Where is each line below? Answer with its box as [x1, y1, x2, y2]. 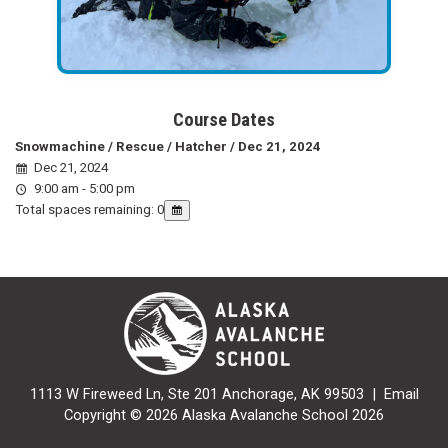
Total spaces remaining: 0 [15, 201, 164, 217]
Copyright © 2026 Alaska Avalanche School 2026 [64, 406, 384, 425]
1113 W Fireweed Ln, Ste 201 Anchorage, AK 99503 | [29, 385, 384, 404]
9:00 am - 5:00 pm [31, 180, 135, 196]
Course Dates [173, 108, 275, 130]
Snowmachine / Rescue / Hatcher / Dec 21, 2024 [15, 138, 321, 154]
